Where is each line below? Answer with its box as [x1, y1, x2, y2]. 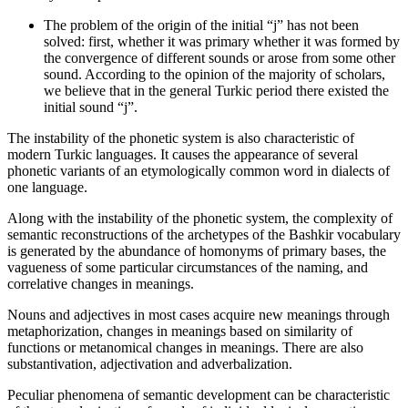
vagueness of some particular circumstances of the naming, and [7, 260, 368, 276]
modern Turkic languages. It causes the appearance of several [7, 147, 358, 163]
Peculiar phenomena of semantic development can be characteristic [7, 387, 390, 403]
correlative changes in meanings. [7, 276, 194, 292]
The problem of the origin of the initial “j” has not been [44, 17, 359, 34]
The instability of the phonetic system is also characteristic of [7, 130, 354, 147]
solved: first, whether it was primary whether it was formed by [44, 34, 400, 50]
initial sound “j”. [44, 99, 138, 116]
